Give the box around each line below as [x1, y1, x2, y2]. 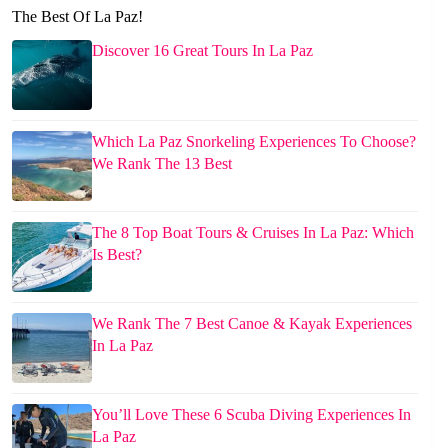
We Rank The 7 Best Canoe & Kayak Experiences [92, 315, 412, 333]
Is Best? [92, 246, 142, 264]
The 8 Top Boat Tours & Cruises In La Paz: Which [92, 224, 414, 242]
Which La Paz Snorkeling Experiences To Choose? [92, 133, 416, 151]
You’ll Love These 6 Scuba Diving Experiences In [92, 406, 411, 424]
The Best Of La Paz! [12, 7, 143, 25]
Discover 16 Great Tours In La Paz [92, 42, 313, 60]
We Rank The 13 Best [92, 155, 232, 173]
